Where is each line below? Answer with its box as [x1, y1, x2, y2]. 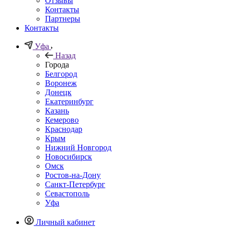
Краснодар [45, 124, 82, 133]
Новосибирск [45, 152, 92, 161]
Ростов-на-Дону [45, 170, 101, 179]
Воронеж [45, 78, 77, 87]
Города [45, 60, 69, 69]
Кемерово [45, 115, 79, 124]
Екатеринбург [45, 97, 94, 106]
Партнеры [45, 14, 80, 23]
